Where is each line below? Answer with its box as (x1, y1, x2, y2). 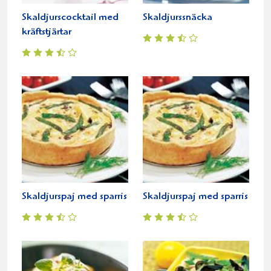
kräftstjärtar (22, 27, 71, 38)
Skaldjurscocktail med (22, 12, 119, 23)
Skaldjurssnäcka (143, 12, 212, 23)
